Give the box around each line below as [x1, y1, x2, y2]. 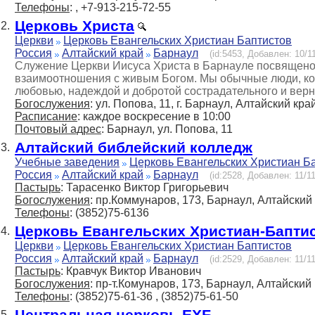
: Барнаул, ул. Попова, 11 [101, 123, 233, 136]
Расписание [15, 110, 77, 123]
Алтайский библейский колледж [15, 139, 252, 156]
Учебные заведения [15, 156, 120, 169]
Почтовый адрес [15, 123, 101, 136]
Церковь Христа [15, 18, 134, 34]
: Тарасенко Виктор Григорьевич [60, 181, 229, 194]
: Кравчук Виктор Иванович [60, 265, 201, 278]
